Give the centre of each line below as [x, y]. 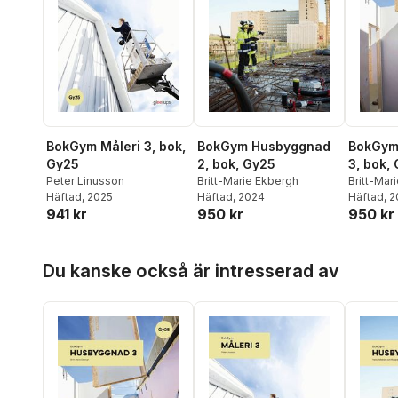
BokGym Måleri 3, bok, [116, 146]
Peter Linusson [85, 180]
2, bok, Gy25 [236, 163]
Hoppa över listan [97, 258]
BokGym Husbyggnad [264, 146]
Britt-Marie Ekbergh [248, 180]
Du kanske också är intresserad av [191, 271]
